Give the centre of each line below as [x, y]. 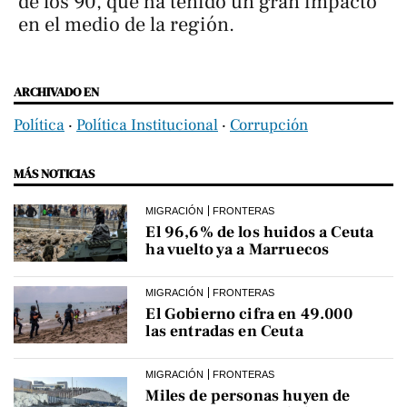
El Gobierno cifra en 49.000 [249, 314]
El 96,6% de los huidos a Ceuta [260, 233]
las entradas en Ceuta [224, 332]
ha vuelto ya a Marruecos [238, 250]
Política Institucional [147, 125]
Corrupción [269, 125]
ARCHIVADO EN [56, 92]
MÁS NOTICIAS [54, 174]
